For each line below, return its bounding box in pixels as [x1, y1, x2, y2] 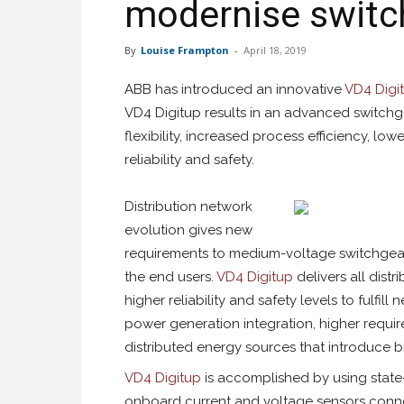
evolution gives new [124, 222, 252, 238]
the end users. [124, 269, 216, 285]
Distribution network [124, 198, 252, 215]
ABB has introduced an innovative [124, 81, 344, 97]
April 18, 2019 [243, 43, 307, 57]
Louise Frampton [141, 43, 229, 57]
